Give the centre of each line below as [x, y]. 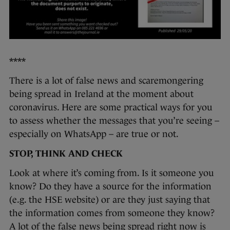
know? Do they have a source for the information [110, 187]
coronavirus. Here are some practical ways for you [111, 108]
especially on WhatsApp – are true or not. [95, 134]
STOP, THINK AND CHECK [67, 154]
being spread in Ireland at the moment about [101, 94]
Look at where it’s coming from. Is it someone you [112, 173]
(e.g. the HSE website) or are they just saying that [110, 200]
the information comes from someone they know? [112, 213]
